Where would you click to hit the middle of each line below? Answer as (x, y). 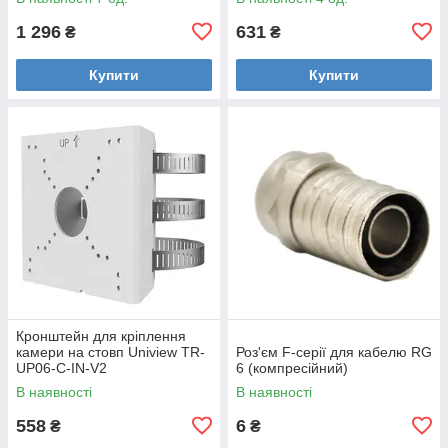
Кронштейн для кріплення (101, 335)
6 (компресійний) (292, 367)
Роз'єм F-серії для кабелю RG (334, 351)
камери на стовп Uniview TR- (110, 351)
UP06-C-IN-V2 (61, 367)
